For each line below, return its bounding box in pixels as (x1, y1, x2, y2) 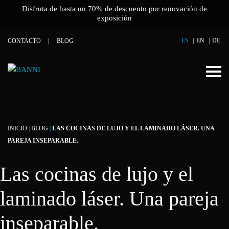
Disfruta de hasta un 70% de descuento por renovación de (22, 5, 207, 13)
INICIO (8, 125, 27, 132)
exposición (97, 14, 132, 22)
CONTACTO (8, 37, 41, 44)
